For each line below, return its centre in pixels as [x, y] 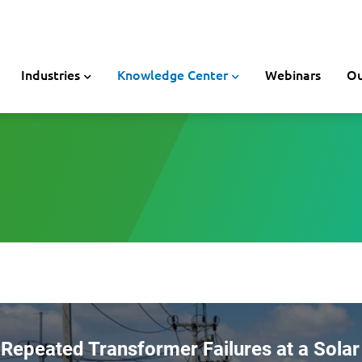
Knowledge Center [173, 74]
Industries [51, 74]
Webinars [293, 74]
